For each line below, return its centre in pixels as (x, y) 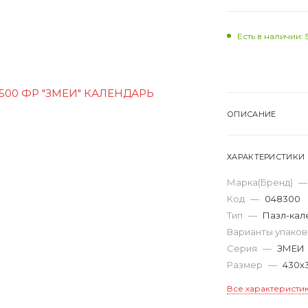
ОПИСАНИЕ (252, 114)
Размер (246, 264)
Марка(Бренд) (261, 182)
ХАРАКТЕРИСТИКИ (266, 156)
